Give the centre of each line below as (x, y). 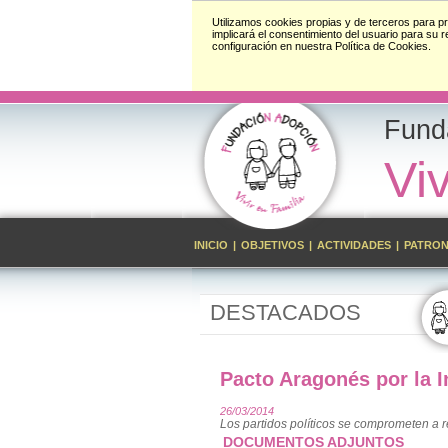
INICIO (212, 245)
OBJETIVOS (274, 245)
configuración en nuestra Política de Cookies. (321, 46)
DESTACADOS (285, 312)
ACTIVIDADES (354, 245)
